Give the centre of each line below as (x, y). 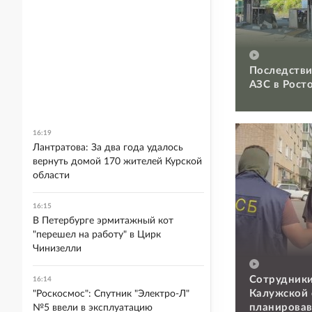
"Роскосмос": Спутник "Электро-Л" (111, 294)
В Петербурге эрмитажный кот (103, 221)
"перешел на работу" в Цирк (97, 235)
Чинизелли (57, 249)
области (51, 175)
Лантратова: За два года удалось (108, 148)
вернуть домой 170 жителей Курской (117, 162)
